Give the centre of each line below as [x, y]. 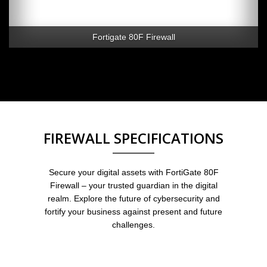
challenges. [133, 225]
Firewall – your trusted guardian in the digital [133, 186]
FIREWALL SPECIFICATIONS [133, 138]
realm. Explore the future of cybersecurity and [133, 199]
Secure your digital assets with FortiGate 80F [133, 173]
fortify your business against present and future [133, 212]
